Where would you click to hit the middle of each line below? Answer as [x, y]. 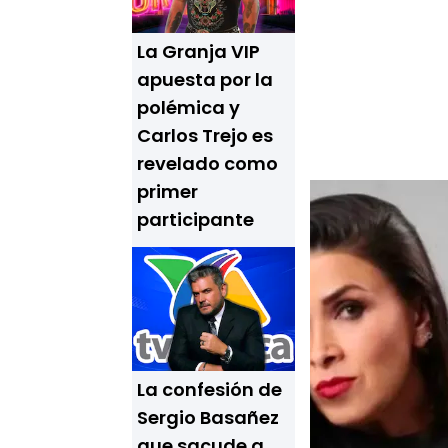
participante [195, 219]
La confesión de [209, 389]
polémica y [188, 107]
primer [167, 191]
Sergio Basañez [208, 417]
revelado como [207, 163]
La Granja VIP [198, 51]
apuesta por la [205, 79]
